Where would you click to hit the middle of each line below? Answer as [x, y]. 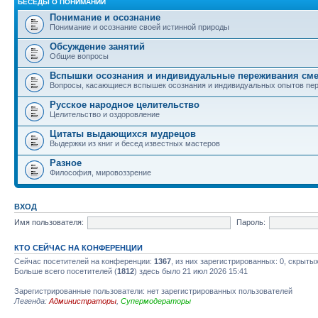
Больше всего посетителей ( [66, 271]
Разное [66, 163]
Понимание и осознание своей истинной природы [139, 27]
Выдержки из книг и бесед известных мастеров [135, 143]
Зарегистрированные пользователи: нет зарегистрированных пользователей [153, 291]
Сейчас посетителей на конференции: [84, 261]
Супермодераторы [156, 301]
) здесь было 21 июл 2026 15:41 [191, 271]
